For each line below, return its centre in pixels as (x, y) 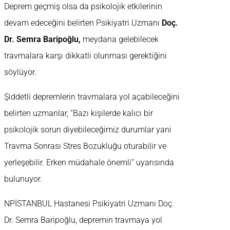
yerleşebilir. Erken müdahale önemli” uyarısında (89, 163)
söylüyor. (20, 72)
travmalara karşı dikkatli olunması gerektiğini (85, 56)
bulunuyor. (23, 179)
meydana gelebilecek (121, 40)
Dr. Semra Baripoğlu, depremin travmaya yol (83, 220)
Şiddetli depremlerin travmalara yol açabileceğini (92, 97)
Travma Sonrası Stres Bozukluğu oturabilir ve (85, 146)
